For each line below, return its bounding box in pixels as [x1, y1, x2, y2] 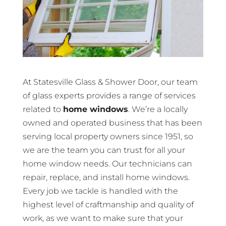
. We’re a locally [128, 104, 188, 115]
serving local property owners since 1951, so [22, 132, 193, 142]
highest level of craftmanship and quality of [22, 200, 194, 210]
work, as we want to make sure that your [22, 213, 183, 223]
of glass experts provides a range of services [22, 91, 196, 101]
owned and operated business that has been [22, 118, 202, 128]
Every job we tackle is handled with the [22, 186, 178, 196]
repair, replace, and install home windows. [22, 173, 190, 183]
